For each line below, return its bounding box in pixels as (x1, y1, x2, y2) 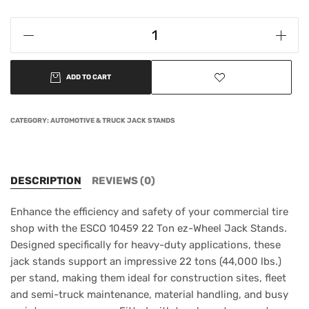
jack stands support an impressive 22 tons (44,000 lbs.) (10, 255, 281, 268)
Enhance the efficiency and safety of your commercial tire (10, 206, 288, 218)
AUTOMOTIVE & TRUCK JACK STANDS (50, 117, 175, 125)
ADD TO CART (66, 73, 111, 81)
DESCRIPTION (10, 175, 81, 187)
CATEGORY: (10, 117, 50, 125)
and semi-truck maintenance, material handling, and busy (10, 288, 288, 301)
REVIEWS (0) (92, 175, 155, 187)
